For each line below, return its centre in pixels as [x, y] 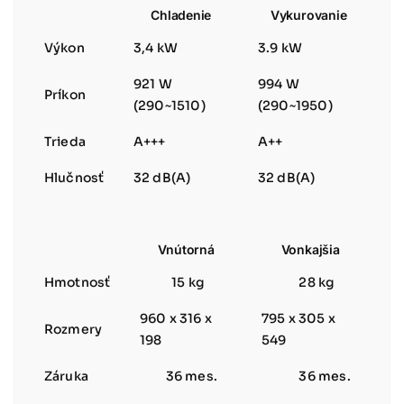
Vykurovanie [308, 14]
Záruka [66, 376]
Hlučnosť [74, 177]
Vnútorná [186, 249]
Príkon [64, 94]
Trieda [64, 141]
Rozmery [73, 329]
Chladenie [181, 14]
